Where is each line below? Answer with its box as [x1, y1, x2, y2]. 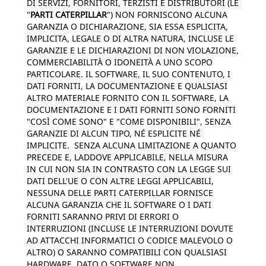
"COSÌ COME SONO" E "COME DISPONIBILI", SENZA [27, 116, 231, 127]
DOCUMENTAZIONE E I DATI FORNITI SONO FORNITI [27, 104, 236, 115]
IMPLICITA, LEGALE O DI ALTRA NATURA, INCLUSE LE [27, 33, 234, 44]
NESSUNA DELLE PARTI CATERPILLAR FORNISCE [27, 187, 213, 198]
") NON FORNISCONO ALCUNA [107, 9, 227, 20]
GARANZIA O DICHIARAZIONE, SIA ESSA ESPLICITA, [27, 21, 228, 32]
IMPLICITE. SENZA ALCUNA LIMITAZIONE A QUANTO [27, 140, 236, 151]
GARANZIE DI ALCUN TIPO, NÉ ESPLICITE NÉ [27, 128, 201, 139]
